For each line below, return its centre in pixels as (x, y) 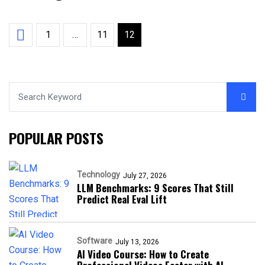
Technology (98, 174)
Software (95, 241)
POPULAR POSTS (56, 138)
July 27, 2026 (145, 176)
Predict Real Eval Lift (122, 199)
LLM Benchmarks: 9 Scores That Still (155, 188)
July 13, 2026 (137, 242)
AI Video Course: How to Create (143, 254)
